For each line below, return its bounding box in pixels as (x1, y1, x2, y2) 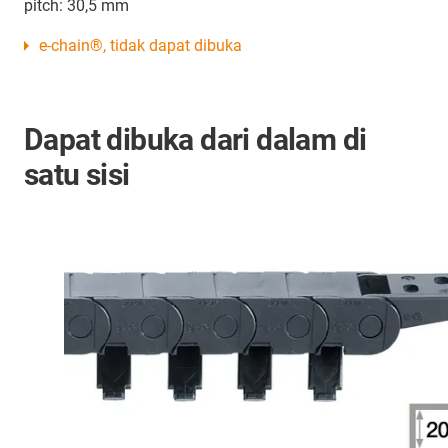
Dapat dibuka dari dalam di (24, 122, 367, 158)
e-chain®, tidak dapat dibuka (39, 36, 242, 56)
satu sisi (24, 157, 130, 193)
